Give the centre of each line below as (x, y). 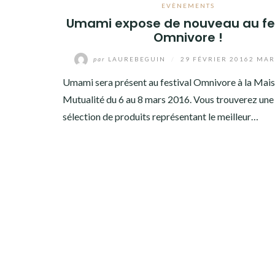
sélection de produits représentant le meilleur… (161, 116)
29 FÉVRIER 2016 (215, 59)
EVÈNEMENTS (188, 6)
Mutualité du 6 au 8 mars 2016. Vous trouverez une (168, 99)
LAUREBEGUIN (137, 59)
